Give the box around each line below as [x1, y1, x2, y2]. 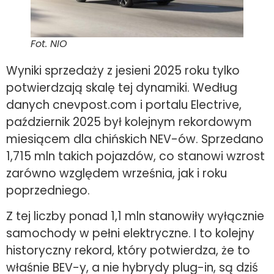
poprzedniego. [6, 182, 90, 199]
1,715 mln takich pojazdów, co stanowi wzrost [6, 148, 265, 165]
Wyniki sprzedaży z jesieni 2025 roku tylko [6, 62, 240, 80]
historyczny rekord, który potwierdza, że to [6, 242, 250, 259]
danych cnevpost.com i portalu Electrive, [6, 97, 242, 114]
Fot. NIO [31, 37, 67, 51]
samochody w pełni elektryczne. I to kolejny [6, 225, 254, 242]
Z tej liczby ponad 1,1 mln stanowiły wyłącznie [6, 208, 264, 225]
